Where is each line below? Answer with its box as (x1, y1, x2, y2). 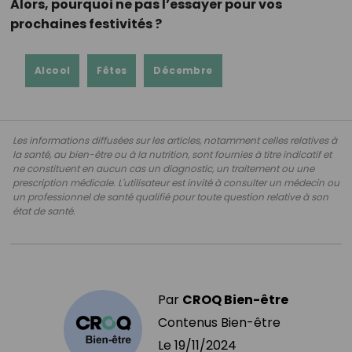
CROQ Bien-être (182, 290, 288, 309)
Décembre (153, 63, 213, 77)
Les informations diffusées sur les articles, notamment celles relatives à (13, 133, 337, 147)
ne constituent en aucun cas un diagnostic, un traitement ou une (13, 161, 314, 175)
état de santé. (13, 203, 75, 218)
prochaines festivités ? (9, 14, 162, 33)
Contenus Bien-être (158, 313, 280, 332)
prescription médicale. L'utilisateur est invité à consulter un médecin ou (13, 175, 339, 189)
